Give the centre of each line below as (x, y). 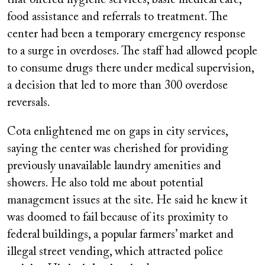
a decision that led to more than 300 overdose (117, 85)
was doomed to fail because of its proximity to (117, 217)
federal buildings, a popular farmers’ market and (120, 235)
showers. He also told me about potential (105, 183)
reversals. (30, 103)
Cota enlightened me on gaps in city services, (117, 132)
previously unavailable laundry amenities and (114, 166)
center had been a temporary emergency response (126, 34)
